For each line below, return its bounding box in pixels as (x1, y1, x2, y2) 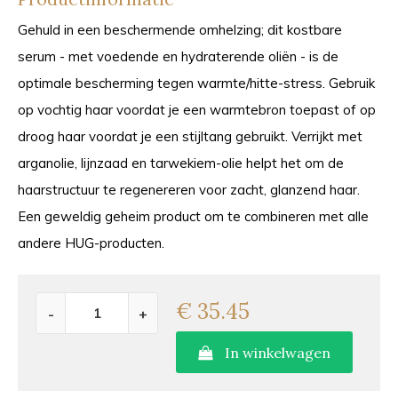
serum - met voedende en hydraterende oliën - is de (18, 48, 338, 65)
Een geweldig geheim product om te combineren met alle (18, 208, 369, 225)
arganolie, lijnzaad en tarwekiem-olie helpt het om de (18, 155, 344, 171)
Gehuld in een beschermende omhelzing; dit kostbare (18, 21, 342, 38)
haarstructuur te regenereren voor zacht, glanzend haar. (18, 181, 360, 198)
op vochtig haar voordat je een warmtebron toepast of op (18, 101, 376, 118)
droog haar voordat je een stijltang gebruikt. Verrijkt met (18, 128, 362, 145)
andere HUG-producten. (18, 235, 164, 251)
